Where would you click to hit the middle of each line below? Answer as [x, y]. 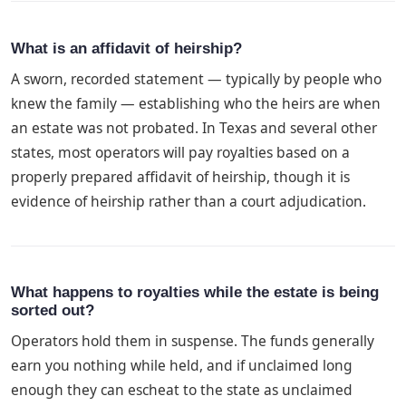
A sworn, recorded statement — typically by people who [196, 78]
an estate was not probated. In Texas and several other [194, 127]
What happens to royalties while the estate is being [195, 293]
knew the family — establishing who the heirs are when [196, 103]
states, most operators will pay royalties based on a [180, 152]
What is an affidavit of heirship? [126, 49]
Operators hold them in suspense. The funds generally [193, 340]
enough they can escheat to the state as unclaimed [182, 389]
